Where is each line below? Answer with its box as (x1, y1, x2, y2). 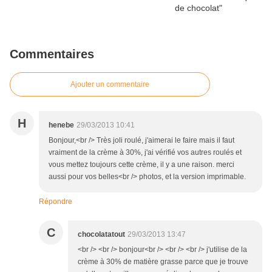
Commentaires (10, 47, 94, 61)
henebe (49, 121, 74, 130)
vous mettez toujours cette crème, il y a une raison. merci (49, 160, 234, 169)
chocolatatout (78, 230, 125, 239)
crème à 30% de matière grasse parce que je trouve (78, 257, 248, 267)
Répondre (39, 197, 72, 206)
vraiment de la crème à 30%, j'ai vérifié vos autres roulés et (49, 148, 242, 157)
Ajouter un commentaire (70, 80, 149, 89)
